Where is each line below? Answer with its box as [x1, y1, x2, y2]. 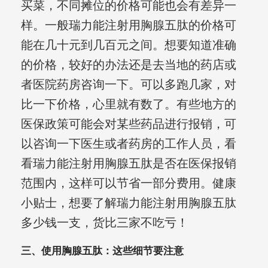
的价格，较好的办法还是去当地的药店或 [20, 58, 236, 72]
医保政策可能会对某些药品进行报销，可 [20, 117, 236, 131]
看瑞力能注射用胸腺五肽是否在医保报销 [20, 157, 236, 170]
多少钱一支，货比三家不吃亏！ [20, 216, 188, 230]
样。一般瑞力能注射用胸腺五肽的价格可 [20, 19, 236, 32]
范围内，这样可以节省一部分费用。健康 [20, 176, 236, 190]
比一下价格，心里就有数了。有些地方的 [20, 98, 236, 111]
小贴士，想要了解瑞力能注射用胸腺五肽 [20, 196, 236, 210]
